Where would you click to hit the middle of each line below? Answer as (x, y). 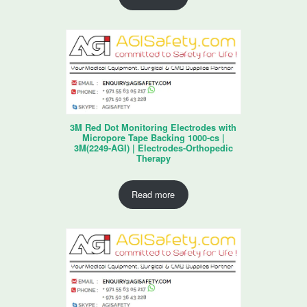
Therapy (153, 158)
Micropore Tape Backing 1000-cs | (153, 137)
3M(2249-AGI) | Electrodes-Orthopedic (153, 148)
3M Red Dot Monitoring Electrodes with (153, 127)
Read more (153, 195)
